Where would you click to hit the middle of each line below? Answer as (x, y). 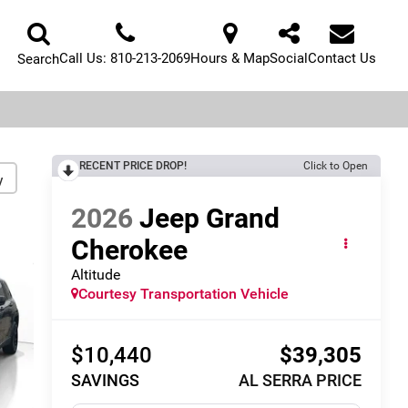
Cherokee (130, 250)
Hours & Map (230, 58)
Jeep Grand (210, 218)
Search (38, 59)
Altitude (96, 274)
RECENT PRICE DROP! (133, 166)
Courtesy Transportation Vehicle (184, 293)
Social (289, 58)
